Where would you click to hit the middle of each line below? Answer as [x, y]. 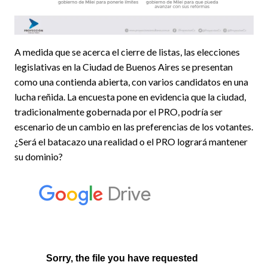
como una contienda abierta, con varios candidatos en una [131, 82]
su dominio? [39, 157]
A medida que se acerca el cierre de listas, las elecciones [127, 52]
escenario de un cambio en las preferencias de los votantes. [134, 127]
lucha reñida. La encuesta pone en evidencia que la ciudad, [130, 97]
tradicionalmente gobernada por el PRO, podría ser [118, 112]
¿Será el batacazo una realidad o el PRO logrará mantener [131, 142]
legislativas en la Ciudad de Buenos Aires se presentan [124, 67]
